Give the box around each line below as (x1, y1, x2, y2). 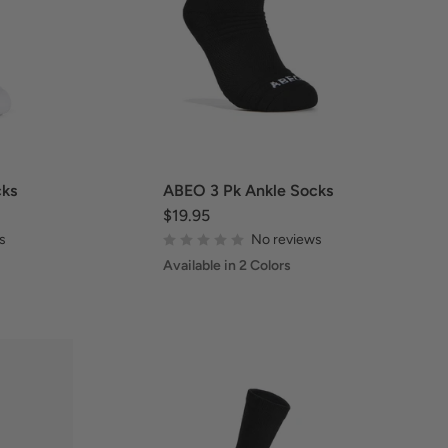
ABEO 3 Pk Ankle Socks (162, 181, 333, 201)
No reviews (250, 230, 322, 248)
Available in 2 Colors (162, 257, 291, 275)
